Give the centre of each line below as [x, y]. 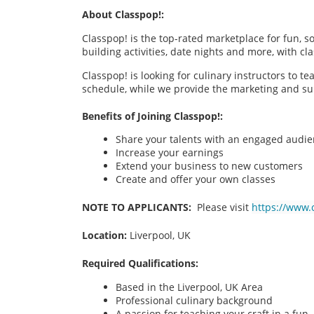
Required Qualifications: [142, 264]
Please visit [223, 207]
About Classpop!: [124, 15]
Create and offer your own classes [196, 179]
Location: [104, 235]
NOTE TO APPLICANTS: [137, 207]
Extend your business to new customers [211, 166]
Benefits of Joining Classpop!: [154, 116]
